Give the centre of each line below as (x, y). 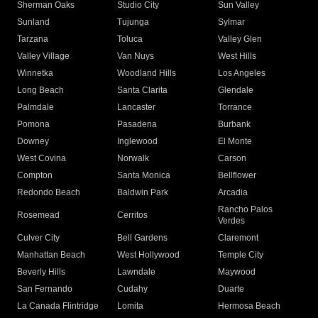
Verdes (231, 221)
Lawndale (137, 272)
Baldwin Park (143, 193)
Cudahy (133, 289)
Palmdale (35, 108)
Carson (232, 159)
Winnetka (35, 73)
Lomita (131, 306)
